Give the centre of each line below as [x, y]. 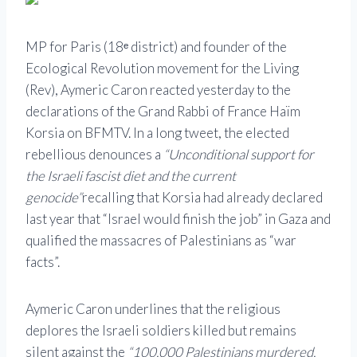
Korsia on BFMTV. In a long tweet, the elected [157, 132]
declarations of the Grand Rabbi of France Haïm [163, 111]
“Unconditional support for [239, 154]
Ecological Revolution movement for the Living [162, 68]
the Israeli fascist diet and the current [131, 175]
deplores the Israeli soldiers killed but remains [161, 330]
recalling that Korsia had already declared [202, 197]
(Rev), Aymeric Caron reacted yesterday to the [158, 89]
